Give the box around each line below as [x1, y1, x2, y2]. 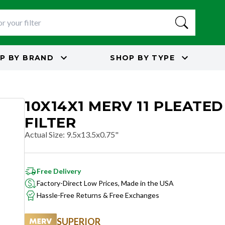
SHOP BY [110, 53, 150, 62]
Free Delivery [37, 167, 81, 175]
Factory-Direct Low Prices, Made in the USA [37, 179, 174, 187]
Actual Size [25, 130, 63, 139]
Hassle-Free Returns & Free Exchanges [37, 191, 159, 199]
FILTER [25, 114, 76, 131]
